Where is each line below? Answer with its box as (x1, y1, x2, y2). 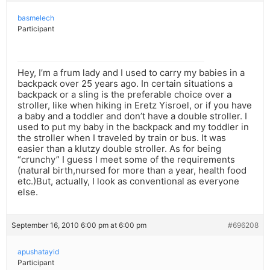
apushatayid (17, 247, 59, 257)
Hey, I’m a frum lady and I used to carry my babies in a (17, 67, 245, 79)
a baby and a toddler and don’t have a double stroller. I (17, 110, 247, 122)
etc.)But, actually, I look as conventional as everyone (17, 175, 239, 187)
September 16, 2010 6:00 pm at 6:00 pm (11, 221, 146, 230)
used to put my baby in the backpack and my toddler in (17, 121, 249, 133)
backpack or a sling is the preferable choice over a (17, 89, 231, 101)
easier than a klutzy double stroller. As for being (17, 143, 221, 155)
